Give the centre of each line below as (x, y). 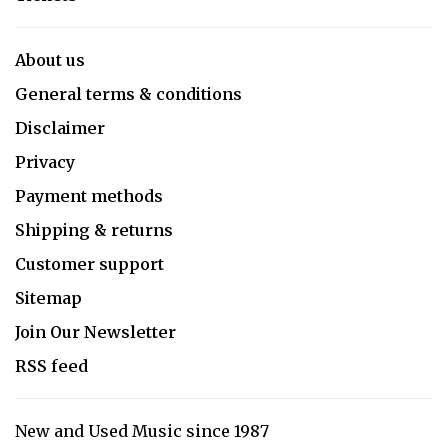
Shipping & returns (94, 229)
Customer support (89, 263)
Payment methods (89, 195)
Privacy (45, 161)
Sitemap (48, 297)
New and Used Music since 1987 (142, 430)
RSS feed (51, 365)
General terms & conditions (128, 93)
